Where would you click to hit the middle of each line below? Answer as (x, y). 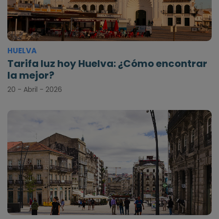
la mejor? (31, 75)
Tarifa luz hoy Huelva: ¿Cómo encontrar (107, 63)
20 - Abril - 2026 (35, 89)
